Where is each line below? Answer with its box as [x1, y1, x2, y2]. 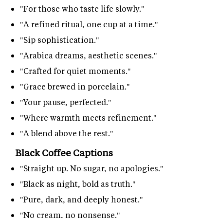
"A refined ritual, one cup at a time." [20, 19, 158, 30]
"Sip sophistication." [20, 35, 99, 45]
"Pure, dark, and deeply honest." [20, 194, 143, 205]
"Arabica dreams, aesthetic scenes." [20, 50, 157, 61]
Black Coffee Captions [15, 146, 113, 159]
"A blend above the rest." [20, 128, 113, 139]
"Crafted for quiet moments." [20, 66, 131, 76]
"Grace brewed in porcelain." [20, 81, 130, 92]
